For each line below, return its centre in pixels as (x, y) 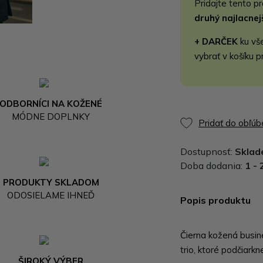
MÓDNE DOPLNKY (51, 116)
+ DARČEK (216, 41)
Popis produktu (216, 200)
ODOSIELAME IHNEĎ (51, 195)
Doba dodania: (213, 166)
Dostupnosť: (208, 151)
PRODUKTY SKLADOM (51, 182)
